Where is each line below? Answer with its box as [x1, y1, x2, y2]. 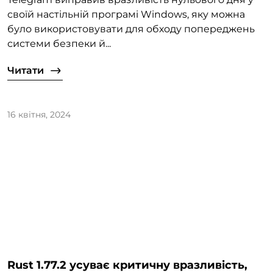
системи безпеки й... [7, 38, 111, 50]
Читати [7, 65, 44, 77]
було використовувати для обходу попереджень [7, 23, 255, 35]
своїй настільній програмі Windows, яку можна [7, 9, 245, 21]
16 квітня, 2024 [7, 109, 71, 121]
